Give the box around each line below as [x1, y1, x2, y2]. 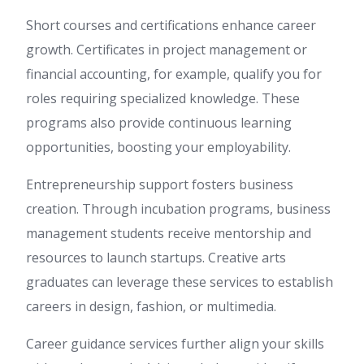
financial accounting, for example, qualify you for [26, 65, 322, 84]
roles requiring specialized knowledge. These [26, 89, 300, 108]
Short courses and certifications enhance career [26, 16, 316, 35]
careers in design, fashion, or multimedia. [26, 297, 276, 316]
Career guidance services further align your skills [26, 335, 324, 353]
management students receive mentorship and [26, 224, 311, 243]
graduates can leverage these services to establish [26, 273, 333, 292]
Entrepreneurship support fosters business [26, 175, 293, 194]
